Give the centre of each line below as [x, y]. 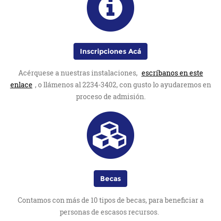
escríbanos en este [172, 73]
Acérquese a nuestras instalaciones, [78, 73]
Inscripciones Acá [110, 52]
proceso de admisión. [110, 97]
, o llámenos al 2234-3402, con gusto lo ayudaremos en [123, 85]
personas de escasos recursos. [110, 212]
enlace [21, 85]
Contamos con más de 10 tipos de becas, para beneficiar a [110, 200]
